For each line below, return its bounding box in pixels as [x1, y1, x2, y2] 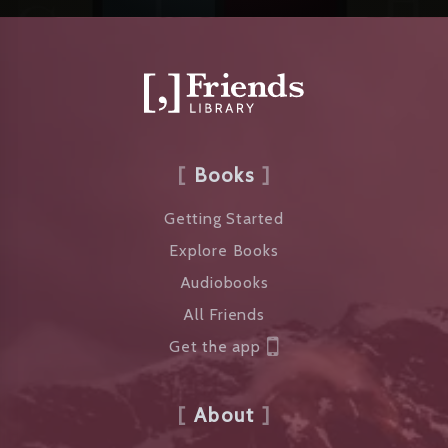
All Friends [183, 305, 265, 324]
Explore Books [169, 241, 279, 260]
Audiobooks [179, 273, 269, 292]
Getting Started [164, 209, 284, 228]
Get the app [169, 337, 261, 356]
